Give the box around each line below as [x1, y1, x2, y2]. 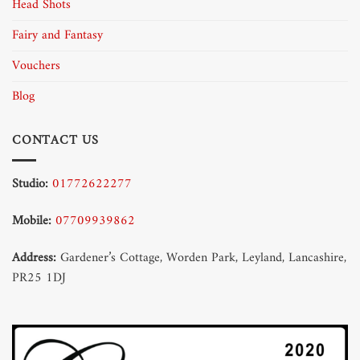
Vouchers [12, 54, 60, 77]
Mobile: [12, 210, 51, 233]
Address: [12, 246, 56, 269]
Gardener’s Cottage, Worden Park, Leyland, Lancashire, [56, 246, 346, 269]
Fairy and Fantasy [12, 23, 103, 47]
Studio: [12, 173, 48, 196]
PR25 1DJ [12, 266, 66, 289]
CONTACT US [12, 129, 99, 152]
